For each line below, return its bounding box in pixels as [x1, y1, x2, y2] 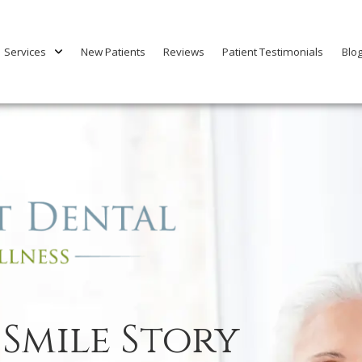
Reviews [163, 44, 205, 59]
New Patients [81, 44, 146, 59]
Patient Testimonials [222, 44, 324, 59]
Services [4, 44, 47, 59]
